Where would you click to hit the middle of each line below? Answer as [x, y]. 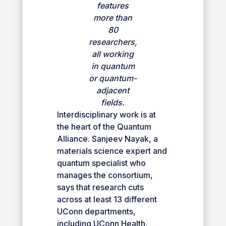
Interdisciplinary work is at [106, 114]
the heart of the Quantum [104, 126]
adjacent [113, 90]
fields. [113, 102]
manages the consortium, [105, 175]
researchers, [113, 42]
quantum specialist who [101, 163]
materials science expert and [112, 151]
